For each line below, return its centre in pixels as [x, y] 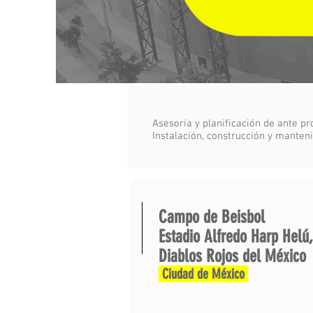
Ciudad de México [203, 274]
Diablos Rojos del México [232, 256]
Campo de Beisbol [212, 217]
